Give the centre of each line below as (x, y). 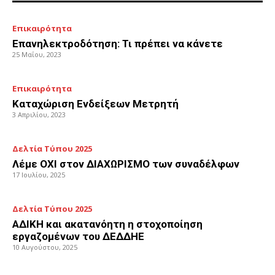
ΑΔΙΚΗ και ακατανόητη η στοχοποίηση (107, 224)
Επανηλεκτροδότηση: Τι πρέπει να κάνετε (118, 44)
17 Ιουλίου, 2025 (39, 175)
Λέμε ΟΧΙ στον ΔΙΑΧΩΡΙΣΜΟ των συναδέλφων (126, 164)
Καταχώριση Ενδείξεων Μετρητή (95, 104)
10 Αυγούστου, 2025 (45, 247)
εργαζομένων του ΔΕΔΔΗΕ (78, 237)
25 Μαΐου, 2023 (37, 55)
